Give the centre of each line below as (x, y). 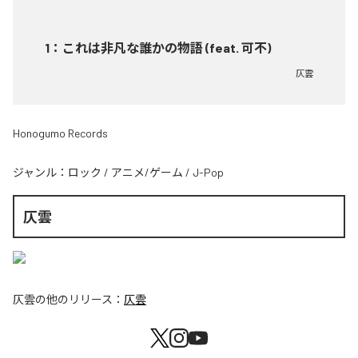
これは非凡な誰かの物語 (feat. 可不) (167, 48)
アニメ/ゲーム (147, 172)
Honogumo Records (60, 133)
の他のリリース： (80, 300)
